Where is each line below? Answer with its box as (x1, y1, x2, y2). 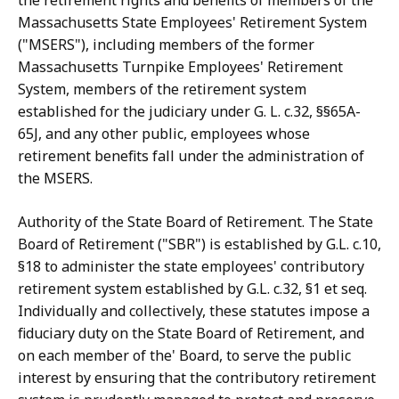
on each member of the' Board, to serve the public (18, 346, 351, 366)
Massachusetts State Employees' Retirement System (18, 12, 367, 33)
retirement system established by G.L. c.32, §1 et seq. (18, 279, 367, 299)
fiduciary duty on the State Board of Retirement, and (18, 323, 364, 344)
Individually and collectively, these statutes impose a (18, 301, 370, 322)
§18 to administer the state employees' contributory (18, 256, 364, 277)
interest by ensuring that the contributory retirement (18, 368, 376, 388)
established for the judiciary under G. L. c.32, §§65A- (18, 102, 361, 122)
